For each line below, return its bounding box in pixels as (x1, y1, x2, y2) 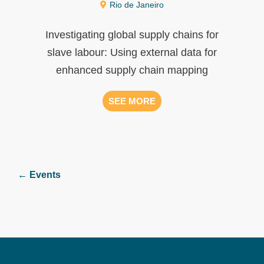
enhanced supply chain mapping (56, 64, 208, 76)
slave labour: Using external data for (47, 46, 217, 58)
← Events (18, 169, 61, 180)
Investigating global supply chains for (45, 28, 219, 41)
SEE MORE (108, 95, 156, 106)
